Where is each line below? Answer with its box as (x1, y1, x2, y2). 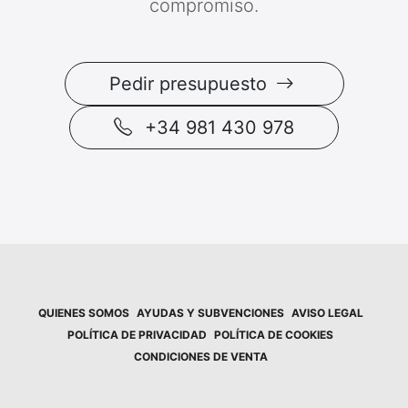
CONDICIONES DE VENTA (133, 349, 268, 363)
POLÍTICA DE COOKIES (214, 327, 333, 342)
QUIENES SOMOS (37, 305, 129, 320)
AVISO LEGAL (291, 305, 363, 320)
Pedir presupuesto (108, 72, 272, 95)
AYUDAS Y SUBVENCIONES (136, 305, 284, 320)
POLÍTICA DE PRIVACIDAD (67, 327, 207, 342)
